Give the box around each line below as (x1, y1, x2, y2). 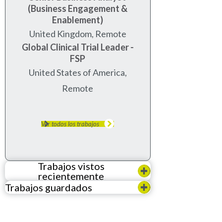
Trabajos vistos (38, 160, 105, 172)
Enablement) (52, 14, 104, 25)
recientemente (38, 169, 105, 182)
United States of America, (28, 66, 127, 78)
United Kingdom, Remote (29, 28, 126, 39)
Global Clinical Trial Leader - (21, 41, 134, 53)
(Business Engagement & (28, 2, 128, 14)
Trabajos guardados (5, 181, 92, 193)
